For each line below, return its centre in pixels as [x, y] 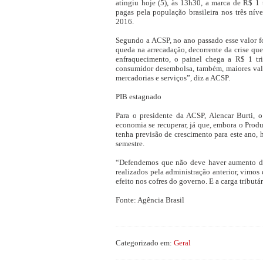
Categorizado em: [145, 243]
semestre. [130, 144]
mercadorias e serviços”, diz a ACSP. [173, 78]
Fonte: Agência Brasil [150, 200]
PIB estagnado [139, 97]
